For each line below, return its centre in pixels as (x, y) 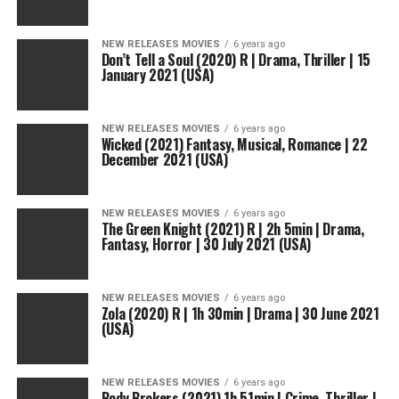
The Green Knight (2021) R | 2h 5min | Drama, (232, 229)
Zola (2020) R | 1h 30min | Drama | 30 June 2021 (240, 313)
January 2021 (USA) (157, 75)
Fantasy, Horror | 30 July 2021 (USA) (206, 244)
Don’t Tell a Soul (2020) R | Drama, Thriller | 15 (236, 60)
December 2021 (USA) (164, 159)
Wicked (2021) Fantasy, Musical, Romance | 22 (234, 144)
